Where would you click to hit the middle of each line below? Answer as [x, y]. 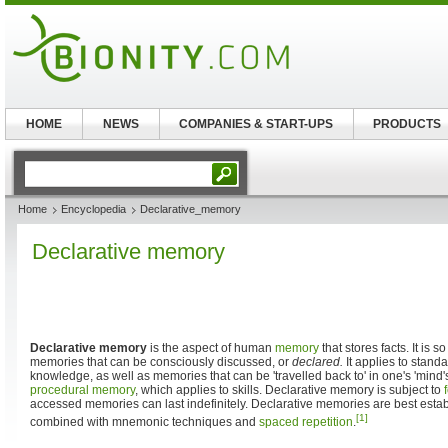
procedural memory [82, 390]
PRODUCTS [407, 124]
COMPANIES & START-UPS [256, 124]
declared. [317, 362]
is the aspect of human [211, 348]
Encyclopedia [93, 209]
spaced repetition [306, 422]
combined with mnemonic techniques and [144, 422]
